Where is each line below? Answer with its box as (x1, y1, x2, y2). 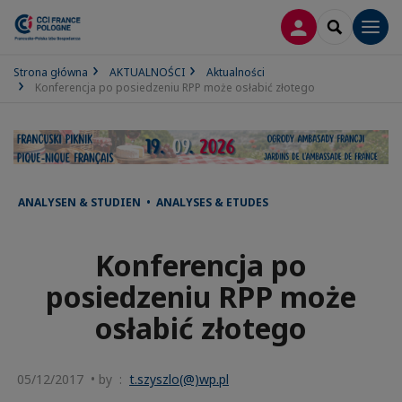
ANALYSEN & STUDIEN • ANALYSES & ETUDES (18, 195, 268, 211)
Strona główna (13, 65, 88, 80)
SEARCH (334, 17, 382, 34)
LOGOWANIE (298, 17, 378, 34)
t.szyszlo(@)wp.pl (129, 371, 229, 389)
